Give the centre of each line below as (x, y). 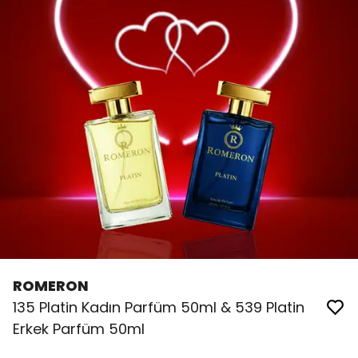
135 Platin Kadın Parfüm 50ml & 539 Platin (159, 307)
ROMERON (51, 286)
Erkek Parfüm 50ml (79, 329)
